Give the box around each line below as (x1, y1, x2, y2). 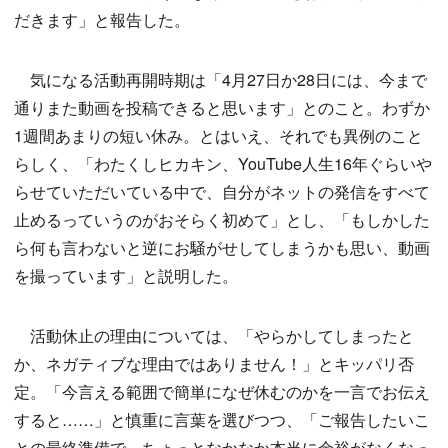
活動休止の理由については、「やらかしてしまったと (14, 324, 414, 348)
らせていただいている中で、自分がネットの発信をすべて (14, 180, 430, 204)
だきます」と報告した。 (14, 8, 190, 32)
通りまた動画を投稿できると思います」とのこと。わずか (14, 96, 430, 120)
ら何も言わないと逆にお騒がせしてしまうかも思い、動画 (14, 236, 430, 260)
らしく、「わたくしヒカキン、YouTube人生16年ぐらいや (14, 152, 432, 176)
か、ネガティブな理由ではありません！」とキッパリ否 (14, 352, 414, 376)
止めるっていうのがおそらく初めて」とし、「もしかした (14, 208, 430, 232)
